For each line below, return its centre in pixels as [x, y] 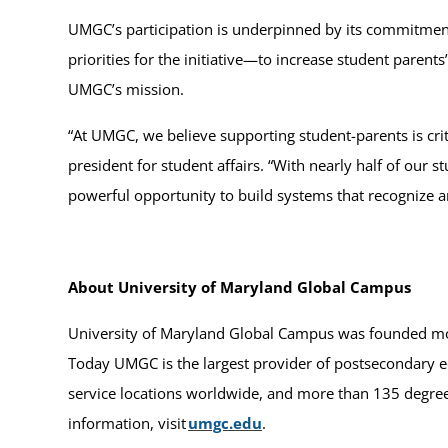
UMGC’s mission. [128, 88]
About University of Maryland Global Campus [240, 286]
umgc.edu [225, 422]
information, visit [128, 422]
